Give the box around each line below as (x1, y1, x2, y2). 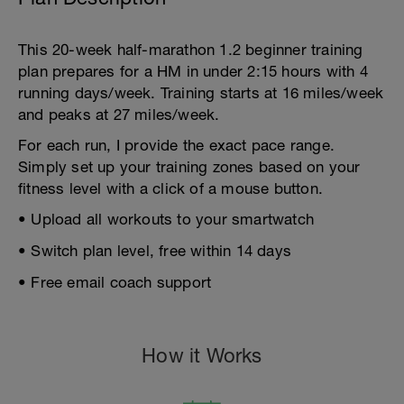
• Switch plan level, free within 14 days (18, 242, 291, 260)
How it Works (142, 344, 262, 367)
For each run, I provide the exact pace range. (18, 136, 335, 154)
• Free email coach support (18, 273, 212, 291)
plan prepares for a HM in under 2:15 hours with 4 (18, 62, 368, 80)
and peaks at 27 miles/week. (18, 106, 220, 124)
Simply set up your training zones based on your (18, 158, 361, 176)
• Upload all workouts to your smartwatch (18, 210, 314, 228)
